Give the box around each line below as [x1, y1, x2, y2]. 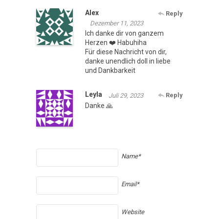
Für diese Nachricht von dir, [85, 47, 167, 56]
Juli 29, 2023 [109, 91, 143, 99]
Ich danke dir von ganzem [85, 29, 164, 37]
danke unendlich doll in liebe [85, 57, 171, 65]
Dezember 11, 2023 [90, 19, 143, 27]
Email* [121, 180, 139, 188]
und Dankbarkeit [85, 66, 135, 74]
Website [121, 208, 144, 216]
